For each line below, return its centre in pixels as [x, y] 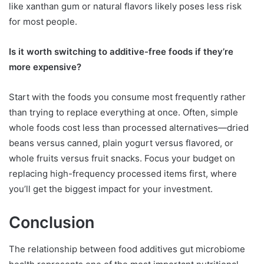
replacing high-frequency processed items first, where [123, 174]
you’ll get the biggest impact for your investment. [111, 189]
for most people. [43, 22]
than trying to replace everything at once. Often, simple [123, 113]
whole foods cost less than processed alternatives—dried [129, 128]
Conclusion [52, 223]
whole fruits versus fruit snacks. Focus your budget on [122, 159]
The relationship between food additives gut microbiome [127, 249]
